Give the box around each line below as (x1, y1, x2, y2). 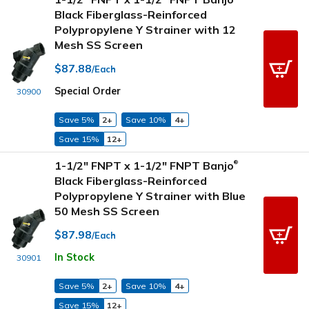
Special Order (54, 85, 121, 98)
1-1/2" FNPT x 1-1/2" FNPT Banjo (54, 158, 234, 172)
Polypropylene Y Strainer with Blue (54, 188, 246, 203)
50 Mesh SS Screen (54, 203, 159, 218)
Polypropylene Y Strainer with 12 (54, 22, 236, 37)
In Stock (54, 251, 94, 264)
